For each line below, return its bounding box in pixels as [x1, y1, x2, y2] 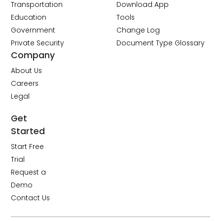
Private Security [11, 38, 65, 48]
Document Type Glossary [116, 38, 205, 48]
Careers [11, 79, 39, 89]
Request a [11, 167, 46, 177]
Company [11, 49, 55, 62]
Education [11, 13, 47, 23]
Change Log [116, 26, 160, 36]
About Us [11, 66, 42, 76]
